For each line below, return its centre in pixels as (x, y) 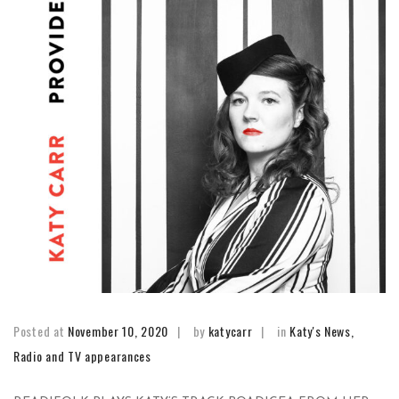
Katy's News (320, 331)
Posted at (41, 331)
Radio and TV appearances (82, 356)
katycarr (230, 331)
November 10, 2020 (118, 331)
